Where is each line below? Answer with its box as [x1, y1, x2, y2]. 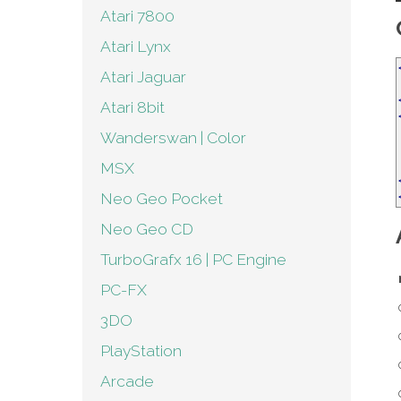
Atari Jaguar [100, 68, 186, 86]
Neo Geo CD [100, 220, 193, 238]
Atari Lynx [100, 38, 171, 55]
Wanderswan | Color [100, 129, 246, 147]
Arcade [100, 372, 154, 390]
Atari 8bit [100, 98, 165, 116]
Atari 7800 [100, 7, 175, 25]
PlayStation [100, 342, 182, 360]
